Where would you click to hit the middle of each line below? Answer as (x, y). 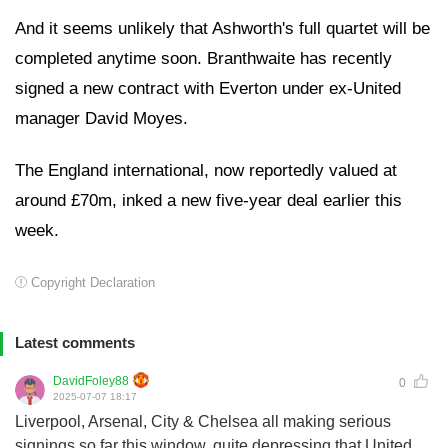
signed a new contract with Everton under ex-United (208, 88)
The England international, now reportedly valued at (206, 170)
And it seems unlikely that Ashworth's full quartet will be (222, 28)
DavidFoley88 (91, 380)
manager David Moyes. (101, 118)
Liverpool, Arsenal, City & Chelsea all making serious (203, 421)
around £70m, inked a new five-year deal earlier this (208, 200)
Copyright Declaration (93, 282)
